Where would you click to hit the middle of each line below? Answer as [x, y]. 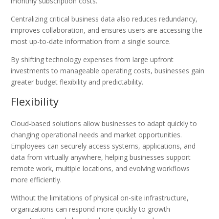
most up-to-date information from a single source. [91, 41]
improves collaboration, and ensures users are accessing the [107, 30]
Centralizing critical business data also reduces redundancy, [104, 19]
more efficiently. [36, 179]
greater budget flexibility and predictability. [77, 82]
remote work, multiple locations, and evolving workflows [100, 168]
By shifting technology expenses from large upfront [92, 59]
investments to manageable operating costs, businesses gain [108, 70]
